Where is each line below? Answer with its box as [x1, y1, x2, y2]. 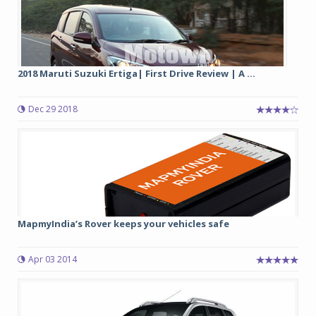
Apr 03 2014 [28, 253, 77, 265]
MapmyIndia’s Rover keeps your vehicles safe [18, 217, 229, 230]
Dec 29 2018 [28, 102, 78, 115]
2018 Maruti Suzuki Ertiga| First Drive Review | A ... [18, 66, 255, 80]
